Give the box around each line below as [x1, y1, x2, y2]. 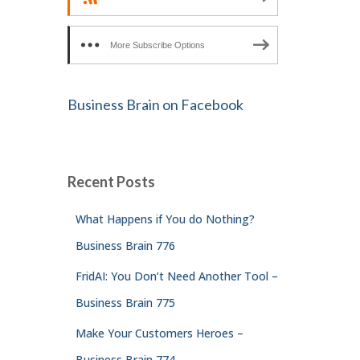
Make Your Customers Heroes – [75, 325, 243, 341]
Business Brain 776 [75, 237, 175, 253]
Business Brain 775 [75, 294, 175, 310]
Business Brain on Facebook [67, 95, 243, 113]
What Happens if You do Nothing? [75, 211, 255, 227]
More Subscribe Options [109, 39, 205, 50]
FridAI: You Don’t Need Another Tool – [75, 268, 278, 284]
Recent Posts [67, 172, 155, 190]
